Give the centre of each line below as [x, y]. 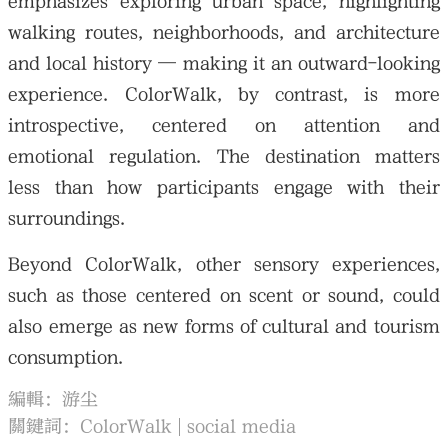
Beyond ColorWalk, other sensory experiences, [224, 264]
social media [242, 427]
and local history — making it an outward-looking [224, 63]
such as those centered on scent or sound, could [224, 295]
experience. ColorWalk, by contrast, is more [224, 94]
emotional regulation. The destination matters [224, 156]
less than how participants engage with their [224, 187]
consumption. [66, 357]
